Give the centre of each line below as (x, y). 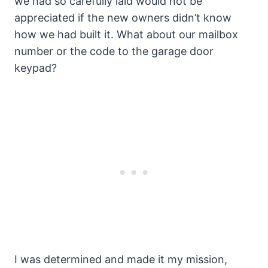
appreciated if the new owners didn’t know (123, 18)
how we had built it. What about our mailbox (126, 35)
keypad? (36, 68)
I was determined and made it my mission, (121, 260)
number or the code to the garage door (114, 51)
